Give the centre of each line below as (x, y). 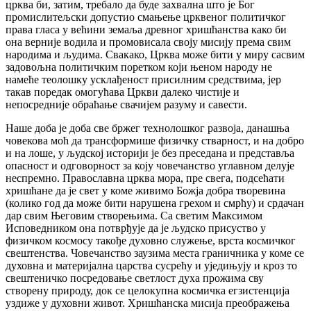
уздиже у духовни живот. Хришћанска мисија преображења (148, 303)
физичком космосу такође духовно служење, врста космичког (151, 241)
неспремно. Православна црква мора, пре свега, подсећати (145, 178)
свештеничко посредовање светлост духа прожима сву (135, 278)
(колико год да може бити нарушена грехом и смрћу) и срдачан (155, 203)
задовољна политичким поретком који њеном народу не (139, 67)
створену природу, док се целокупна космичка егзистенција (148, 291)
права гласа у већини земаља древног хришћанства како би (146, 30)
